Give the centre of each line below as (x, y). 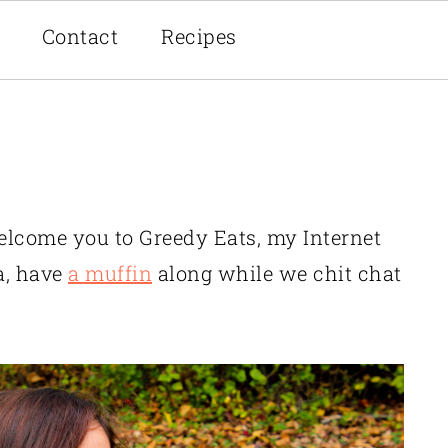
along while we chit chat (277, 273)
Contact (80, 36)
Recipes (199, 36)
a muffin (110, 273)
